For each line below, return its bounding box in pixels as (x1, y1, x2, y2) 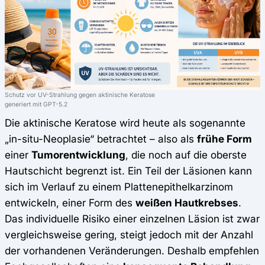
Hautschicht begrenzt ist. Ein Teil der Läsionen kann (5, 164, 252, 177)
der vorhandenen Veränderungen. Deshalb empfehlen (5, 244, 259, 257)
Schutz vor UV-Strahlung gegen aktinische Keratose (5, 91, 155, 98)
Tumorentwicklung (31, 148, 125, 161)
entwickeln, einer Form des (5, 196, 135, 209)
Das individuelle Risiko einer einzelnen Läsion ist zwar (5, 212, 260, 225)
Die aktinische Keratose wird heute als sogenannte (5, 116, 245, 129)
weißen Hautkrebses (135, 196, 238, 209)
